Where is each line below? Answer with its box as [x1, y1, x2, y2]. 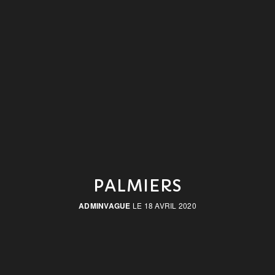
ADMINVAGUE [79, 200, 131, 212]
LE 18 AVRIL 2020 [130, 200, 196, 211]
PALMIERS [93, 176, 182, 196]
